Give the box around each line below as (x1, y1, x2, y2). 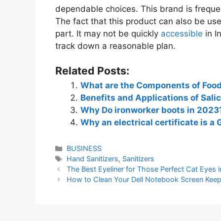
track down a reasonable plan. (55, 40, 176, 51)
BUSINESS (67, 144, 102, 153)
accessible (161, 28, 203, 38)
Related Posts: (55, 64, 129, 77)
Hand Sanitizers (67, 154, 119, 163)
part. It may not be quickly (55, 28, 161, 38)
